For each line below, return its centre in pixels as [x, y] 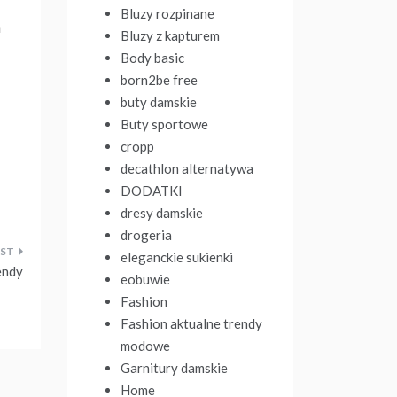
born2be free [159, 80]
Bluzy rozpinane [167, 13]
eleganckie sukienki [177, 257]
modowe [145, 346]
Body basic [152, 58]
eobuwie [145, 279]
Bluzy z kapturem [170, 35]
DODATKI [152, 191]
